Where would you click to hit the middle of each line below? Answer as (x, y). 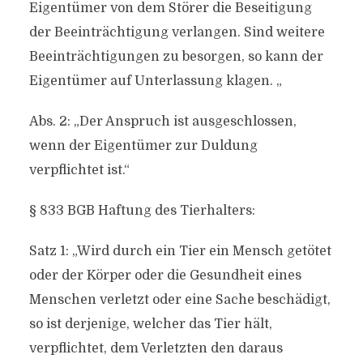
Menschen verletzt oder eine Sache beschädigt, (179, 300)
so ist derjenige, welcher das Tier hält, (150, 324)
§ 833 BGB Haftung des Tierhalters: (142, 211)
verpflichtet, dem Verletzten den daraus (156, 348)
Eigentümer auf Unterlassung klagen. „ (155, 81)
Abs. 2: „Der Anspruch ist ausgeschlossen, (162, 122)
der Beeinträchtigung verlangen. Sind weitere (177, 32)
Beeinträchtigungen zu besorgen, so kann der (176, 57)
